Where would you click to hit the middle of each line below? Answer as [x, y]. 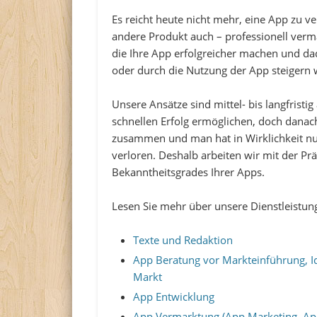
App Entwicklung [174, 297]
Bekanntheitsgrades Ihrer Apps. [189, 172]
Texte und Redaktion [183, 240]
